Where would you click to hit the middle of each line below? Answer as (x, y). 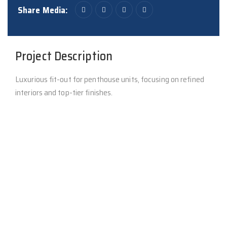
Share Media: (43, 10)
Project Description (64, 56)
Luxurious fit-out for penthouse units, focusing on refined (110, 79)
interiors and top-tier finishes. (64, 92)
